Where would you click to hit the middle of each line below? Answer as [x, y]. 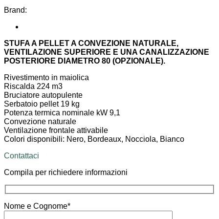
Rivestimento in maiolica [46, 77]
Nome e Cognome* [37, 206]
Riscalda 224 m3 [33, 86]
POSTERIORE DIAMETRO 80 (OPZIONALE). [85, 61]
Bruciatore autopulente [43, 95]
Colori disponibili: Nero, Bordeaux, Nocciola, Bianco [94, 139]
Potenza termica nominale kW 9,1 [62, 112]
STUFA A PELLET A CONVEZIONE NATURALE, [91, 43]
